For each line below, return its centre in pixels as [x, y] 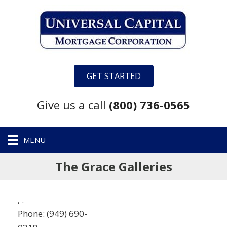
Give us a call [73, 105]
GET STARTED [113, 76]
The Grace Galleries [113, 166]
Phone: [31, 213]
